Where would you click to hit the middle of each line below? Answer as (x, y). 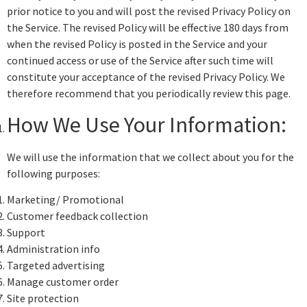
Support (26, 233)
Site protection (43, 298)
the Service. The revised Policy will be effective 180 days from (148, 28)
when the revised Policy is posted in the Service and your (137, 44)
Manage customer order (63, 282)
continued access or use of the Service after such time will (140, 61)
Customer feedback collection (77, 216)
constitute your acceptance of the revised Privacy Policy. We (146, 77)
